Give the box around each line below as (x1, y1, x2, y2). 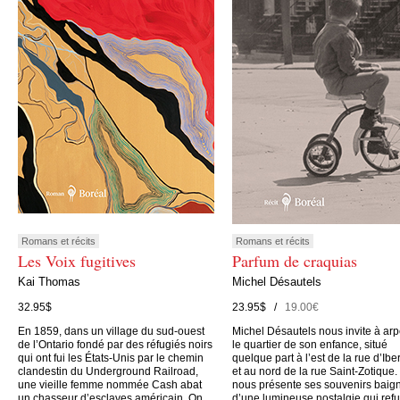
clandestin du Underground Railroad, (18, 365, 198, 379)
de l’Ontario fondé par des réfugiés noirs (18, 338, 212, 352)
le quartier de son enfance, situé (232, 338, 387, 352)
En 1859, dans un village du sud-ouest (18, 325, 204, 338)
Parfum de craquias (232, 249, 357, 271)
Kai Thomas (18, 275, 80, 289)
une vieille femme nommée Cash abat (18, 379, 202, 392)
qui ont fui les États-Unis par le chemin (18, 352, 204, 365)
